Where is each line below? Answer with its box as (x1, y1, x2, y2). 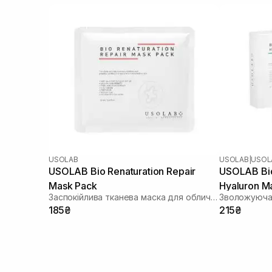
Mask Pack (49, 179, 97, 192)
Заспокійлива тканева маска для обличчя (210, 191, 217, 202)
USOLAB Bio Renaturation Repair (49, 165, 196, 177)
